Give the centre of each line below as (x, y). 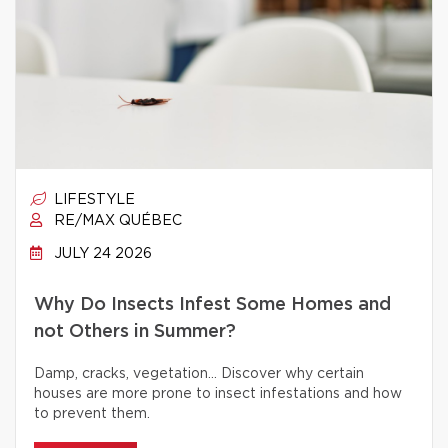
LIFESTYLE (92, 200)
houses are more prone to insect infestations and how (218, 394)
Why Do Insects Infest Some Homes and (212, 305)
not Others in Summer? (135, 332)
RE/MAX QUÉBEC (116, 221)
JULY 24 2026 (101, 254)
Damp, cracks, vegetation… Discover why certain (199, 374)
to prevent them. (92, 414)
